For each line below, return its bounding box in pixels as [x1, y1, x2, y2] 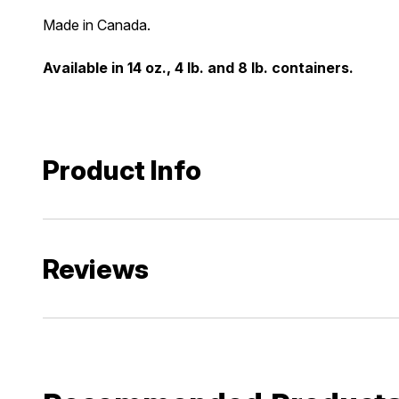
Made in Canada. [43, 16, 151, 35]
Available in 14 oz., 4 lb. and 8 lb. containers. [43, 59, 354, 77]
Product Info [43, 154, 201, 187]
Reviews [43, 253, 149, 286]
